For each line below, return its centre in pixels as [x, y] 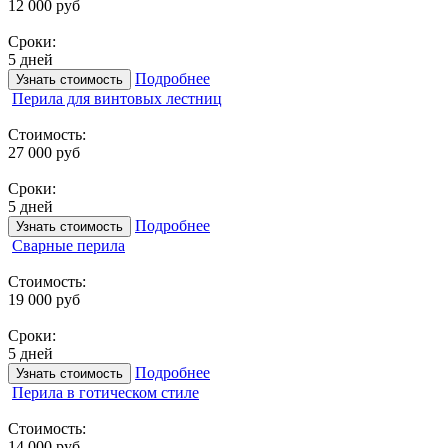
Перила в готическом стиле [105, 392]
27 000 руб [44, 152]
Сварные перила [68, 245]
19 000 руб [44, 299]
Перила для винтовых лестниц [117, 98]
